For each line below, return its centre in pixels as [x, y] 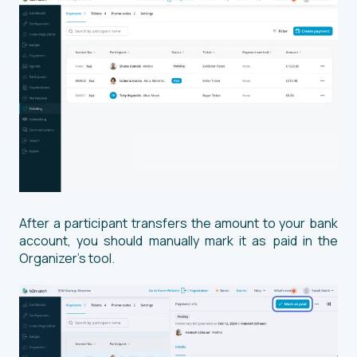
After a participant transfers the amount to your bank [178, 223]
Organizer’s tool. [68, 258]
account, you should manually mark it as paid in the [178, 240]
